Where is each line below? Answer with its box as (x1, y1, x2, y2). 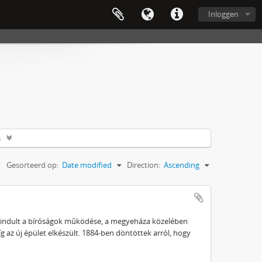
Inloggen (208, 9, 239, 19)
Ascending (164, 160, 199, 170)
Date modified (62, 160, 112, 170)
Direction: (127, 160, 160, 170)
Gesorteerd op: (6, 160, 58, 170)
